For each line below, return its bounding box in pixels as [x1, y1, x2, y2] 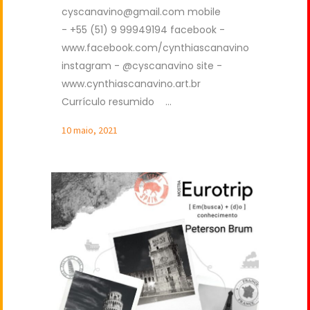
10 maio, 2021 [62, 124, 118, 137]
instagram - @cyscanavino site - [62, 59, 222, 73]
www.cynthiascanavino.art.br [62, 77, 206, 91]
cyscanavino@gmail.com [62, 5, 185, 19]
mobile [185, 5, 221, 19]
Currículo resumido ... [62, 95, 172, 109]
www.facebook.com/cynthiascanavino [62, 41, 249, 55]
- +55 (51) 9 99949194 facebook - [62, 23, 225, 37]
